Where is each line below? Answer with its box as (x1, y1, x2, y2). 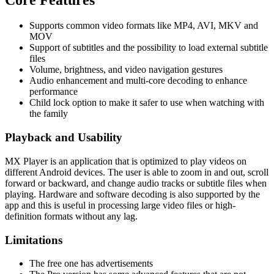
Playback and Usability (5, 131, 122, 144)
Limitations (5, 233, 62, 246)
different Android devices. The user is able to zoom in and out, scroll (5, 166, 268, 177)
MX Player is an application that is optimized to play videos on (5, 155, 246, 166)
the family (29, 108, 68, 119)
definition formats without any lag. (5, 210, 138, 221)
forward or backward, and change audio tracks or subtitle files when (5, 177, 267, 188)
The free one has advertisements (29, 258, 153, 269)
